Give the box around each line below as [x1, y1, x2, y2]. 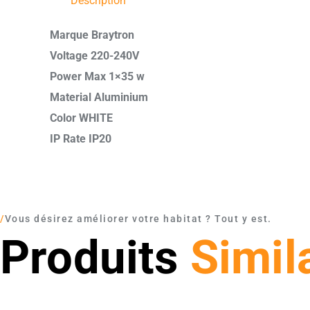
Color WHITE [50, 111, 113, 125]
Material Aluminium [50, 91, 148, 104]
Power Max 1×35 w [50, 70, 145, 84]
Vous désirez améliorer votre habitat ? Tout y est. [4, 213, 272, 225]
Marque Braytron [50, 28, 134, 42]
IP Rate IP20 [50, 132, 111, 146]
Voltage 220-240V [50, 49, 139, 63]
